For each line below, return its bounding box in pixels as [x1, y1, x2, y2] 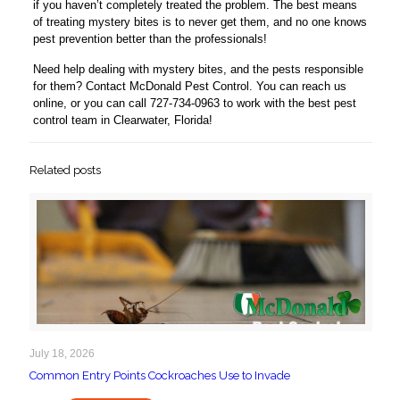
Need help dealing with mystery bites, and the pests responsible [32, 62, 363, 77]
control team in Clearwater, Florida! [32, 113, 212, 128]
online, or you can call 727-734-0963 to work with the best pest [32, 96, 356, 111]
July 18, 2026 [29, 346, 95, 360]
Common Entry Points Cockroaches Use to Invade [29, 368, 290, 382]
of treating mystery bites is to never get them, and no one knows [32, 15, 367, 29]
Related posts [29, 163, 101, 178]
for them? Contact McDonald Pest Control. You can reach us [32, 79, 346, 94]
